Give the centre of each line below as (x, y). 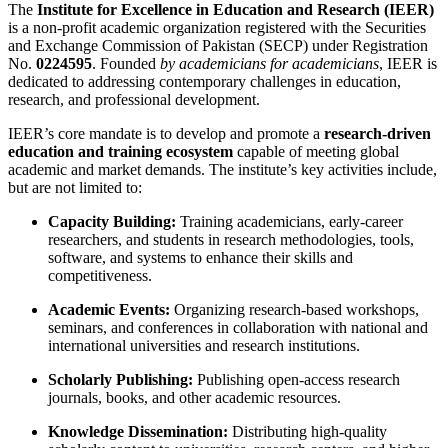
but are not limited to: (75, 187)
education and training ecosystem (120, 151)
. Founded (126, 63)
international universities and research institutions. (204, 345)
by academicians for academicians (269, 63)
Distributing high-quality (307, 431)
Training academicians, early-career (289, 221)
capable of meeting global (316, 151)
